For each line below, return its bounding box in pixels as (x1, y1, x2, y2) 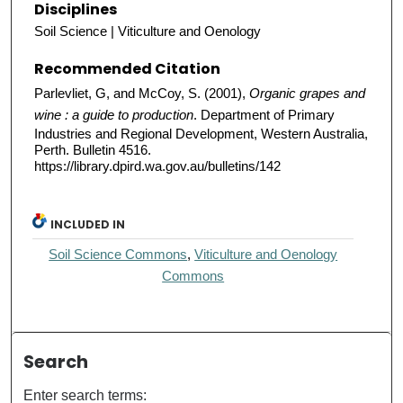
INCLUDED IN (50, 216, 126, 232)
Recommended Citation (34, 58, 220, 79)
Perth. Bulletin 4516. (34, 141, 151, 157)
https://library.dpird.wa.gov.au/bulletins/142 (34, 157, 281, 174)
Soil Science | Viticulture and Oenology (34, 23, 261, 40)
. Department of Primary (193, 106, 335, 122)
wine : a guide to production (34, 106, 193, 122)
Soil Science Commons (49, 246, 188, 262)
